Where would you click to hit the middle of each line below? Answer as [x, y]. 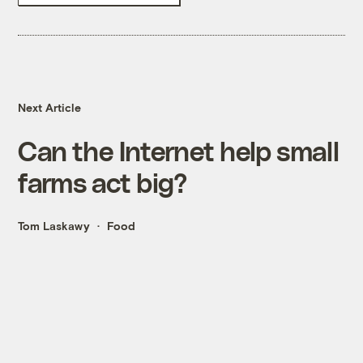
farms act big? [102, 182]
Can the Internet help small [178, 151]
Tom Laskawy [54, 226]
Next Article [50, 108]
